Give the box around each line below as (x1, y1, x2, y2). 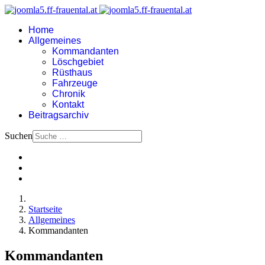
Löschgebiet (52, 57, 104, 67)
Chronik (52, 89, 85, 99)
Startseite (28, 204, 62, 214)
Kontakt (52, 99, 84, 109)
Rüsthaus (52, 67, 92, 77)
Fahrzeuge (52, 78, 98, 88)
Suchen (5, 131, 33, 141)
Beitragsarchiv (28, 110, 89, 120)
